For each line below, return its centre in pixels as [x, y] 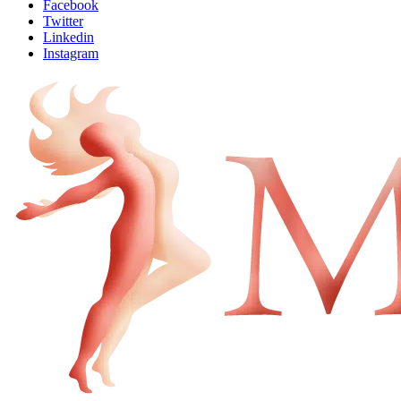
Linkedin [68, 37]
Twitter [63, 21]
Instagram [71, 53]
